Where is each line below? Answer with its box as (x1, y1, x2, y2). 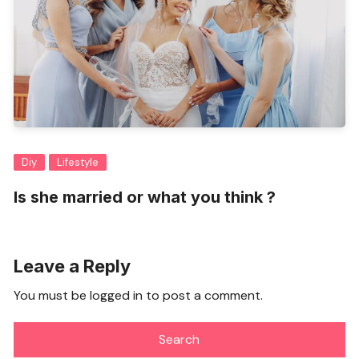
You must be (14, 287, 91, 305)
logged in (90, 287, 143, 305)
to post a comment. (143, 287, 264, 305)
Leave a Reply (14, 256, 131, 277)
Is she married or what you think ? (14, 188, 276, 208)
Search (159, 331, 200, 349)
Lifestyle (57, 155, 99, 170)
